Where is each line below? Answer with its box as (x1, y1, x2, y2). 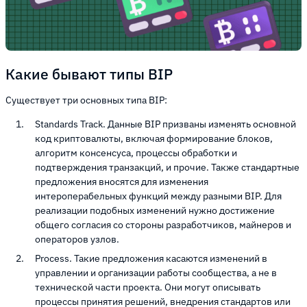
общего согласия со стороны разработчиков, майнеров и (35, 219, 291, 232)
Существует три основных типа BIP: (5, 94, 167, 107)
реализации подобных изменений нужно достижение (35, 204, 275, 217)
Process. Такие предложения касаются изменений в (35, 252, 267, 265)
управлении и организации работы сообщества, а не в (35, 267, 277, 280)
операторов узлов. (35, 233, 121, 246)
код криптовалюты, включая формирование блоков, (35, 132, 273, 145)
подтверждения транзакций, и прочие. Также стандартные (35, 161, 299, 174)
